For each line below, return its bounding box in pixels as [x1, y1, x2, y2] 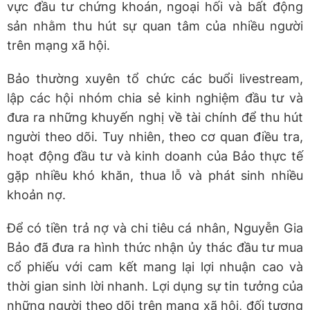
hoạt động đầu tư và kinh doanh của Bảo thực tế [7, 148, 303, 163]
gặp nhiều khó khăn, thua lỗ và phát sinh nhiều [7, 167, 303, 183]
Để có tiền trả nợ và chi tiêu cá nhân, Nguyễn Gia [7, 220, 303, 235]
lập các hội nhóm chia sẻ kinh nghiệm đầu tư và [7, 90, 303, 105]
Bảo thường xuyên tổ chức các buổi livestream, [7, 71, 303, 86]
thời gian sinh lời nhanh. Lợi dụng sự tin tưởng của [7, 278, 303, 293]
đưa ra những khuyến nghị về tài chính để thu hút [7, 109, 303, 125]
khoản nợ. [7, 187, 66, 202]
